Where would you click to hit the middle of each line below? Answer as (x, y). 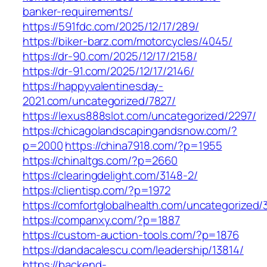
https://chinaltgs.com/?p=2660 (100, 161)
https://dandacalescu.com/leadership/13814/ (133, 250)
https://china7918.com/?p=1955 (144, 146)
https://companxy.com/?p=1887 (102, 220)
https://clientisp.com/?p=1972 (97, 190)
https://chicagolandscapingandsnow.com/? (130, 131)
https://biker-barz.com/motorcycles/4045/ (128, 41)
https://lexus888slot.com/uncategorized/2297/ (139, 116)
